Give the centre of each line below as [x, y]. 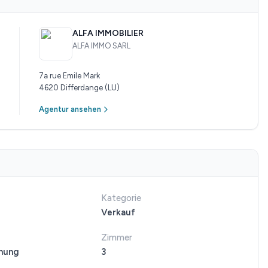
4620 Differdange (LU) [79, 88]
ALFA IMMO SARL [101, 46]
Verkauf [118, 212]
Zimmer [117, 237]
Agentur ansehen [70, 109]
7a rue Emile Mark [69, 76]
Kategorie [121, 198]
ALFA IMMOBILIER [108, 33]
